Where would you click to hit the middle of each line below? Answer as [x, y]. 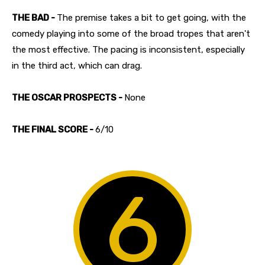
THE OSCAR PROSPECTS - [68, 97]
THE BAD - [34, 17]
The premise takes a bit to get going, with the [151, 17]
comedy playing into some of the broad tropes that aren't [131, 33]
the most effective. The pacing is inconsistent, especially [128, 49]
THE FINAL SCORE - [54, 129]
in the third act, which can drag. [77, 65]
